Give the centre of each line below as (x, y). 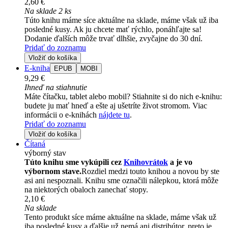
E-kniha (37, 68)
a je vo (180, 162)
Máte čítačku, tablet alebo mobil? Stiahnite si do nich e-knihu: (123, 97)
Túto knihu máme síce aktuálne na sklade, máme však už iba (121, 20)
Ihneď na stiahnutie (56, 88)
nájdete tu (114, 115)
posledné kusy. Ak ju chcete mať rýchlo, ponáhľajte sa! (113, 30)
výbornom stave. (53, 172)
